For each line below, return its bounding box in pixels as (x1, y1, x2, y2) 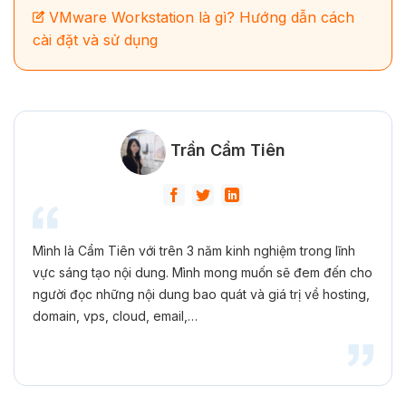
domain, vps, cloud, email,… (33, 308, 198, 324)
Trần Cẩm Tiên (170, 140, 285, 160)
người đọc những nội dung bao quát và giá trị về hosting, (33, 286, 370, 303)
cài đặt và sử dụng (33, 30, 158, 49)
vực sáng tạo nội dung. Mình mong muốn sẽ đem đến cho (33, 265, 372, 281)
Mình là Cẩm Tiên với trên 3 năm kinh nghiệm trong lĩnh (33, 243, 355, 259)
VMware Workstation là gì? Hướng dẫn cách (49, 7, 354, 26)
